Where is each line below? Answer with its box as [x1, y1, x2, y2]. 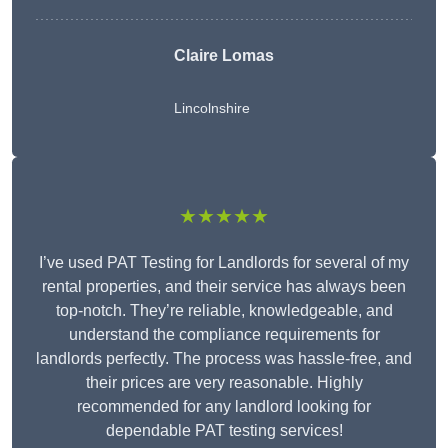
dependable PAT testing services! [105, 422, 343, 440]
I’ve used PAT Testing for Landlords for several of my [39, 254, 409, 272]
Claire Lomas [174, 47, 274, 65]
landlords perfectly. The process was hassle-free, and [36, 350, 412, 368]
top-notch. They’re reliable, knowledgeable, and [55, 302, 393, 320]
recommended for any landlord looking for [77, 398, 371, 416]
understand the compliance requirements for [68, 326, 380, 344]
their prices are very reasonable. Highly [85, 374, 363, 392]
